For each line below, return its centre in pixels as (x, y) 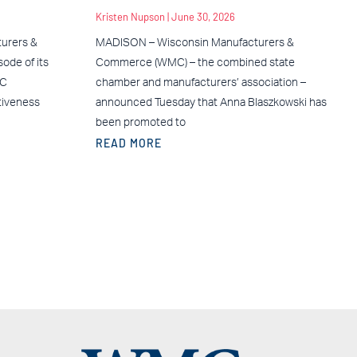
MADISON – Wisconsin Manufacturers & (194, 43)
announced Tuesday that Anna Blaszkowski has (211, 102)
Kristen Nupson (131, 16)
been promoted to (140, 122)
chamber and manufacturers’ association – (200, 82)
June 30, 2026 (203, 16)
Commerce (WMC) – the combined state (195, 63)
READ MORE (128, 143)
